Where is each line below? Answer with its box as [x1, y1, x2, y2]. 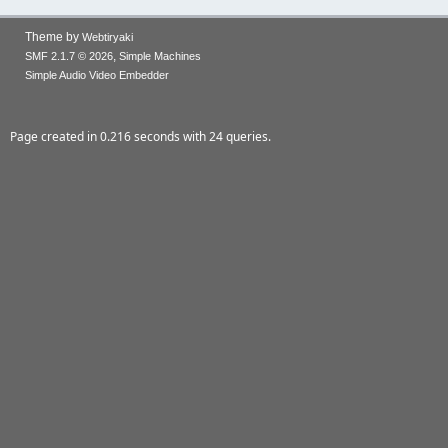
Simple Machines [119, 50, 201, 62]
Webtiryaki [82, 31, 133, 43]
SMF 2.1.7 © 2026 [25, 50, 113, 62]
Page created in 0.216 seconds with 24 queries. [10, 128, 271, 145]
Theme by [25, 30, 82, 44]
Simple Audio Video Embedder [25, 69, 169, 81]
